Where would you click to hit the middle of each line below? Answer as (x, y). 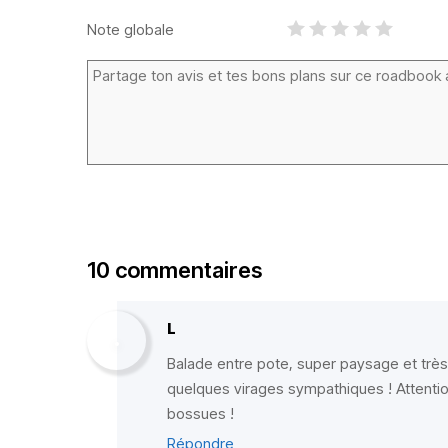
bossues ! (200, 413)
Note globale (130, 29)
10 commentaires (174, 270)
